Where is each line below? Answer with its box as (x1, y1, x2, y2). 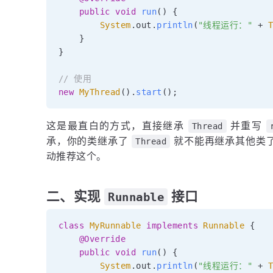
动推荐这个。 (46, 149, 107, 162)
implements (146, 220, 198, 230)
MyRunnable (89, 220, 141, 230)
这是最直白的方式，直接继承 (46, 119, 188, 132)
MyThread (79, 87, 121, 97)
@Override (79, 233, 126, 244)
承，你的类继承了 (46, 134, 132, 147)
